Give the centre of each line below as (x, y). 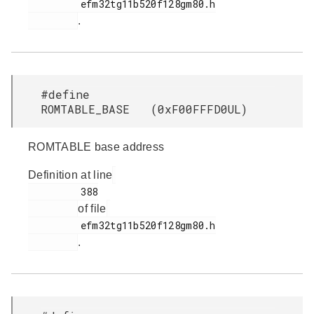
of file (92, 209)
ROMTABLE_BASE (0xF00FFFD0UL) (144, 109)
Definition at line (70, 175)
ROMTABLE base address (96, 147)
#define (65, 94)
